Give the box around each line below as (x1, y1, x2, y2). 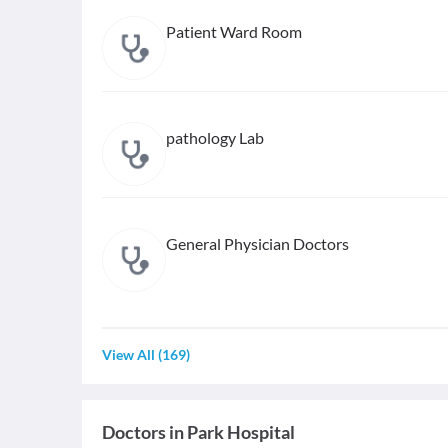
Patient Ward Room (166, 22, 302, 41)
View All (102, 346, 155, 363)
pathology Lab (166, 128, 264, 147)
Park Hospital (187, 421, 295, 443)
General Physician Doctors (166, 234, 349, 253)
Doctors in (102, 421, 184, 443)
